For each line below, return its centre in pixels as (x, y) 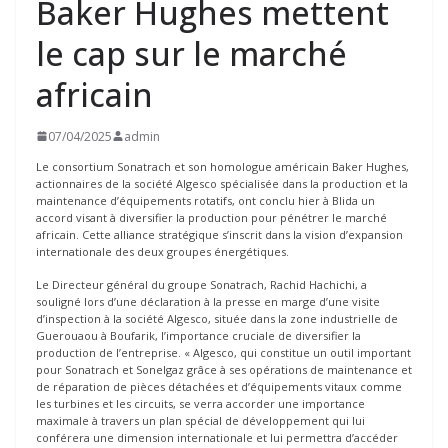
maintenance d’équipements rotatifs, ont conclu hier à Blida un (205, 200)
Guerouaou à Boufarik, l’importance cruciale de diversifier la (198, 336)
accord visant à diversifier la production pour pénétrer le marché (211, 217)
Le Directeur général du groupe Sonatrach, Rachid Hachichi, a (201, 285)
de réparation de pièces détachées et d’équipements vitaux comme (219, 387)
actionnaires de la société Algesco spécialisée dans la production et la (222, 183)
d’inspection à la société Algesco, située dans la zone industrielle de (217, 319)
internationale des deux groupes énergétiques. (162, 251)
